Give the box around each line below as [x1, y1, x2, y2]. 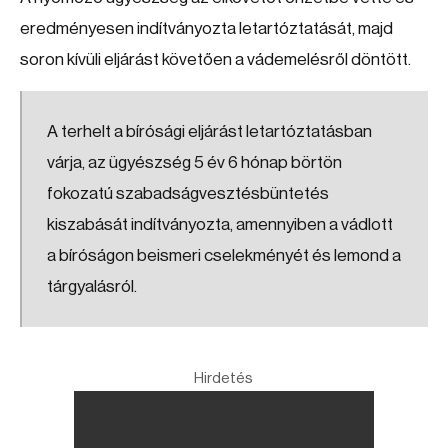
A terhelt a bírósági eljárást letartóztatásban [47, 123, 372, 140]
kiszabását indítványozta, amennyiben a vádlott [47, 216, 393, 233]
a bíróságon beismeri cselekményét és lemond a [47, 247, 401, 264]
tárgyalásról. [47, 278, 137, 295]
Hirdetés [194, 371, 254, 386]
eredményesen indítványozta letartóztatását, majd [20, 20, 393, 37]
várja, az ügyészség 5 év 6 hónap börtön [47, 154, 342, 171]
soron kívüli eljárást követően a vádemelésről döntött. [20, 51, 411, 68]
